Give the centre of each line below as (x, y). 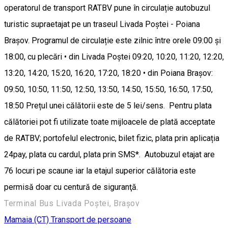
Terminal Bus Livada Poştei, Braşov (72, 203)
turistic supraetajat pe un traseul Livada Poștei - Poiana (102, 24)
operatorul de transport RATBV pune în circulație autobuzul (107, 8)
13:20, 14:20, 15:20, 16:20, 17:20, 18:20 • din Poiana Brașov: (108, 73)
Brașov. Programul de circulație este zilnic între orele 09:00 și (112, 40)
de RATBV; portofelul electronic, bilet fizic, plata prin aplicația (112, 138)
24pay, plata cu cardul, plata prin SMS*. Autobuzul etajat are (109, 154)
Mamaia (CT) (27, 219)
